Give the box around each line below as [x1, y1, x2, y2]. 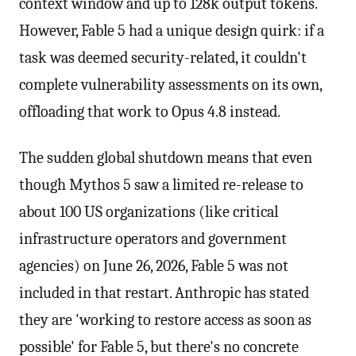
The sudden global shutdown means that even [19, 149, 312, 167]
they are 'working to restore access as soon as [19, 311, 311, 329]
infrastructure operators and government [19, 230, 287, 248]
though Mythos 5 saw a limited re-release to [19, 176, 304, 194]
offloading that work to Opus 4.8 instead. [19, 103, 281, 121]
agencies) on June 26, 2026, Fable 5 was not [19, 257, 288, 275]
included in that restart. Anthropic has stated [19, 284, 309, 302]
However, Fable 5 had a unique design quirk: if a [19, 21, 324, 40]
